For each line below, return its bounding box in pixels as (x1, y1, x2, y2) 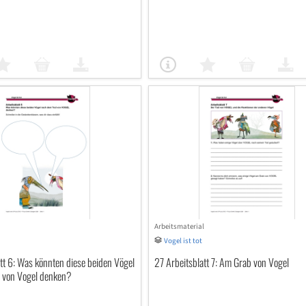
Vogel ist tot (163, 236, 202, 246)
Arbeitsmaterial (154, 221, 204, 232)
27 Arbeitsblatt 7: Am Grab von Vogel (154, 254, 289, 270)
